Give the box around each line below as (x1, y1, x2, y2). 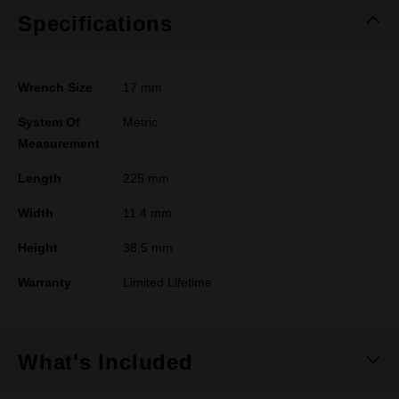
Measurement (18, 136, 100, 151)
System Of (18, 115, 80, 129)
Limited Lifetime (123, 275, 213, 289)
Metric (123, 115, 159, 129)
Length (18, 171, 61, 185)
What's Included (18, 350, 193, 374)
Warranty (18, 275, 71, 289)
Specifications (18, 12, 173, 36)
